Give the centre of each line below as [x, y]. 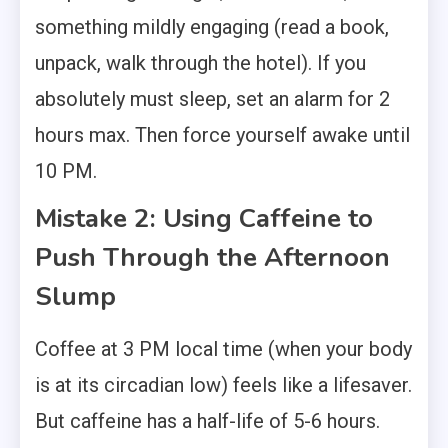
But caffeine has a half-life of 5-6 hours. [207, 420]
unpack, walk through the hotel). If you [200, 62]
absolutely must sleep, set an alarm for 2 [212, 98]
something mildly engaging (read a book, [212, 26]
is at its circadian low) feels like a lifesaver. [223, 384]
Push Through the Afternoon [212, 257]
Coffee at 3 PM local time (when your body [223, 348]
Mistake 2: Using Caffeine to [204, 218]
